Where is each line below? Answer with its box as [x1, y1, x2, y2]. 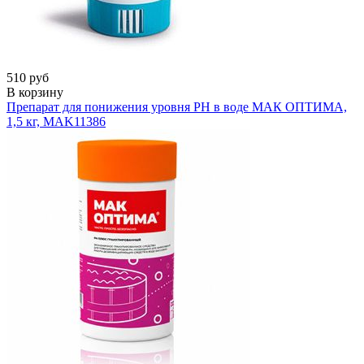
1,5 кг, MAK [6, 114, 74, 128]
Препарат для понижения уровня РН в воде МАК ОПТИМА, [6, 99, 347, 114]
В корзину [6, 84, 63, 99]
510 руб [6, 70, 49, 84]
